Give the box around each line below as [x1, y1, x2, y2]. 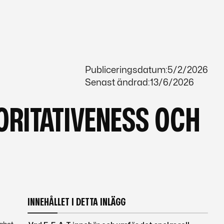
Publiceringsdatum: [85, 66, 167, 74]
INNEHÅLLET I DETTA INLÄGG [27, 197, 125, 207]
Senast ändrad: [85, 78, 150, 87]
